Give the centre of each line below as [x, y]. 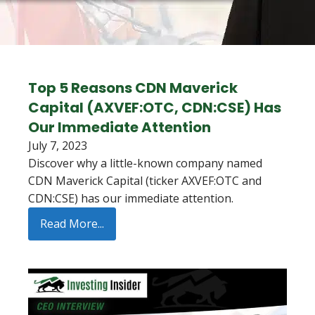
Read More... [72, 224]
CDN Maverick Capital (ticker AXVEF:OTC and [145, 181]
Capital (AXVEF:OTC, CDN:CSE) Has [155, 108]
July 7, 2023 [58, 146]
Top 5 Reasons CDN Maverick [133, 88]
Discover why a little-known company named [145, 163]
